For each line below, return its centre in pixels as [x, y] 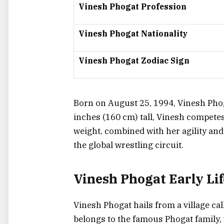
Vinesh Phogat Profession [132, 7]
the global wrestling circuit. [128, 145]
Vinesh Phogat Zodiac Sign [134, 61]
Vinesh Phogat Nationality [133, 34]
